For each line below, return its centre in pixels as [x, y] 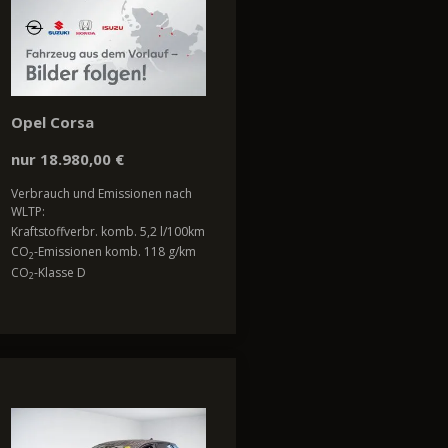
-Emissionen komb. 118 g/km [115, 252]
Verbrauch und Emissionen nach [101, 193]
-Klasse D [60, 272]
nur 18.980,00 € [67, 158]
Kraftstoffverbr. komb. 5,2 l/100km [108, 232]
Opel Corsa [52, 121]
